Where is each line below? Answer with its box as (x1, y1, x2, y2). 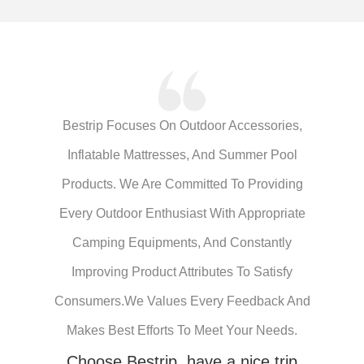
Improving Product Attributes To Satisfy (71, 264, 292, 279)
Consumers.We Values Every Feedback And (54, 293, 310, 308)
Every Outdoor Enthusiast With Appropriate (58, 206, 305, 220)
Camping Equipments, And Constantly (72, 235, 292, 249)
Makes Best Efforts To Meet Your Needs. (67, 323, 297, 337)
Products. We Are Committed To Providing (61, 176, 303, 191)
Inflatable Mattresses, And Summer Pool (67, 147, 297, 162)
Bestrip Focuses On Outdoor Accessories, (62, 118, 302, 132)
